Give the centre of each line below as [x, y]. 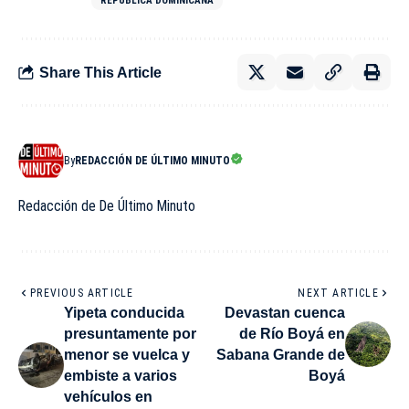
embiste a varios [121, 376]
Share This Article [100, 72]
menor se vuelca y [127, 355]
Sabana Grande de [281, 355]
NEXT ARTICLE [338, 294]
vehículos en [108, 397]
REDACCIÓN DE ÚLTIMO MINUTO [152, 161]
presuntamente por [130, 334]
